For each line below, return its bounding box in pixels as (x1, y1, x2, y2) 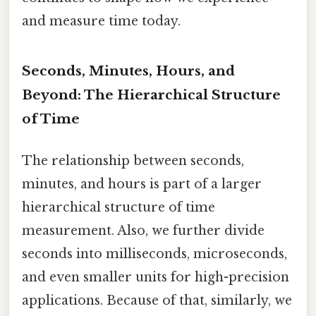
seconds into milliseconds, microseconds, (22, 246, 287, 262)
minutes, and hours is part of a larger (22, 176, 262, 193)
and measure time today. (22, 13, 181, 30)
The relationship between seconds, (22, 153, 244, 169)
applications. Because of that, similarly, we (22, 293, 292, 309)
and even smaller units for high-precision (22, 269, 289, 286)
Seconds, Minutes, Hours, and (22, 63, 235, 80)
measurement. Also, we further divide (22, 223, 265, 239)
